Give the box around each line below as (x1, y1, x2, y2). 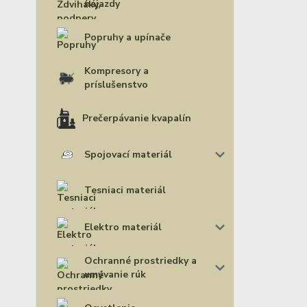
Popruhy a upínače (84, 31, 171, 44)
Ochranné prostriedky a (84, 254, 197, 268)
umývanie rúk (84, 268, 146, 282)
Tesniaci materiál (84, 184, 166, 197)
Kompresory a (84, 64, 149, 77)
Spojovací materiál (84, 147, 172, 161)
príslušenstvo (84, 78, 148, 91)
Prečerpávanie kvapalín (82, 112, 192, 125)
